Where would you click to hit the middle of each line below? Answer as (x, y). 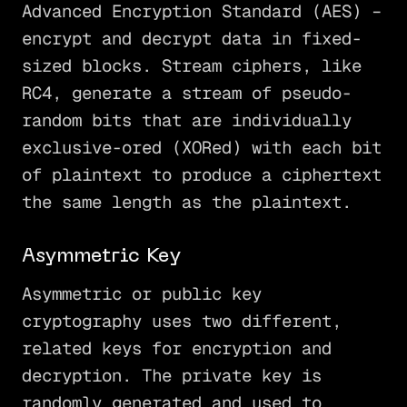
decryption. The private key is (171, 375)
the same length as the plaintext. (186, 203)
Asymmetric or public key (141, 293)
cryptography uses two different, (181, 321)
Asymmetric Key (101, 257)
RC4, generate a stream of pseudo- (186, 94)
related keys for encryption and (176, 348)
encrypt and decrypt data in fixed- (191, 39)
